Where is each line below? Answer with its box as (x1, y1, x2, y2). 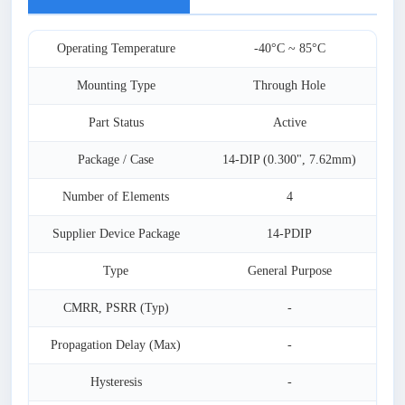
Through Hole (253, 79, 325, 92)
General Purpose (247, 264, 332, 278)
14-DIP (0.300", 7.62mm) (222, 153, 356, 166)
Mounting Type (76, 79, 155, 92)
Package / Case (78, 153, 154, 166)
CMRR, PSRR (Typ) (62, 301, 169, 315)
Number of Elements (62, 190, 169, 203)
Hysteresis (89, 375, 142, 389)
